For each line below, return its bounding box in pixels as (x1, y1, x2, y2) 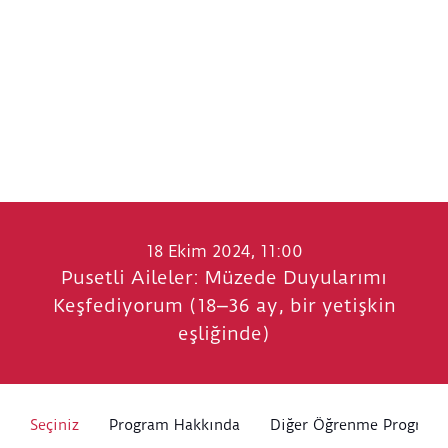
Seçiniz (30, 416, 79, 435)
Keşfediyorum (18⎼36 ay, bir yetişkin (52, 295, 396, 318)
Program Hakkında (109, 416, 240, 435)
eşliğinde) (178, 323, 270, 346)
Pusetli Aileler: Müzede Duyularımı (61, 267, 387, 290)
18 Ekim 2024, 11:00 (145, 241, 303, 262)
